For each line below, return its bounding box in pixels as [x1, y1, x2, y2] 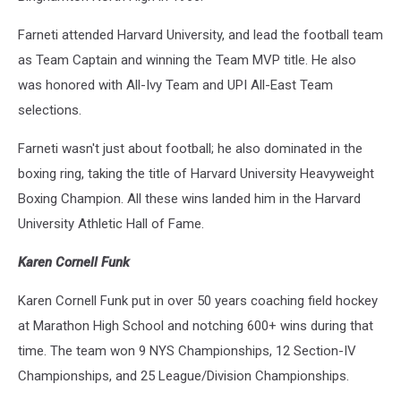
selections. [18, 102, 81, 119]
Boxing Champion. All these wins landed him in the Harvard [18, 191, 361, 208]
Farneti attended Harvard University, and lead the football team [18, 27, 383, 44]
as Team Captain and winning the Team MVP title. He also [18, 52, 356, 69]
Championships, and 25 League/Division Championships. [18, 368, 349, 385]
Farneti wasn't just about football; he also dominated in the [18, 141, 363, 158]
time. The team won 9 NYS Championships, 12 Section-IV [18, 343, 356, 360]
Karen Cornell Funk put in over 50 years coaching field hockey [18, 293, 378, 310]
